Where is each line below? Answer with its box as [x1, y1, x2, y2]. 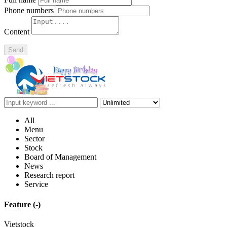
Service [24, 180, 48, 189]
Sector [24, 134, 45, 143]
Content [4, 27, 29, 36]
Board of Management [24, 153, 96, 162]
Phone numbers [4, 6, 54, 15]
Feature [4, 200, 33, 209]
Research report [24, 171, 74, 180]
